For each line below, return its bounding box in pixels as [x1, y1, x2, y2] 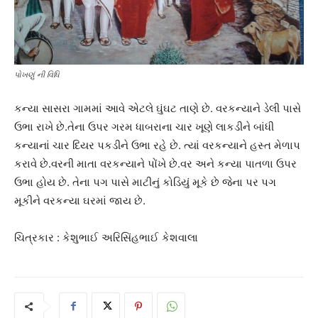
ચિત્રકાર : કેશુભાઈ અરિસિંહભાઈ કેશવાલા [14, 230, 198, 244]
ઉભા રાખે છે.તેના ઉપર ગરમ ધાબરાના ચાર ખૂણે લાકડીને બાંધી [14, 119, 274, 133]
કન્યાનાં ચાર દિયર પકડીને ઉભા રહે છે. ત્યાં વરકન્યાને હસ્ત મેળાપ [14, 138, 300, 152]
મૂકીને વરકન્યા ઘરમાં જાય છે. [14, 193, 146, 207]
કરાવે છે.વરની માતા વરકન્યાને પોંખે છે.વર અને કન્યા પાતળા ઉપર [14, 156, 297, 170]
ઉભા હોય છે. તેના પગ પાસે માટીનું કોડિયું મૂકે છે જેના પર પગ [14, 175, 276, 189]
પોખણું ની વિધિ [14, 69, 60, 79]
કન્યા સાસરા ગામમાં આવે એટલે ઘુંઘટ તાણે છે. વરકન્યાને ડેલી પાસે [14, 101, 301, 115]
